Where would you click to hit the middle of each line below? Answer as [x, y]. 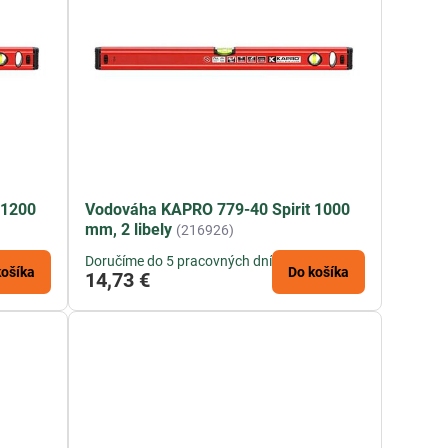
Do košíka [319, 272]
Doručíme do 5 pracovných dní [179, 261]
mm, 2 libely [129, 230]
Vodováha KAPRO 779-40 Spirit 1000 [218, 210]
